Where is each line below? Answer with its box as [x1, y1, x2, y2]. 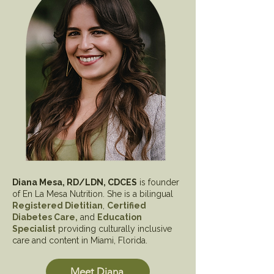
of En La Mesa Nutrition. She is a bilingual [12, 188, 173, 199]
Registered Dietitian [12, 200, 103, 210]
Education [97, 212, 142, 222]
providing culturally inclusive [56, 223, 172, 234]
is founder [137, 177, 179, 187]
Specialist [12, 223, 56, 234]
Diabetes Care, [12, 212, 78, 222]
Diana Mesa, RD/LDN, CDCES [12, 177, 137, 187]
